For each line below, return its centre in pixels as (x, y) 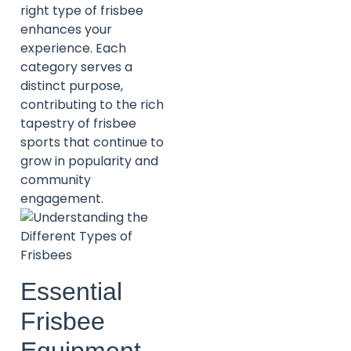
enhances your (66, 30)
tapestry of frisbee (78, 124)
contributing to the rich (92, 105)
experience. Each (73, 49)
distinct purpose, (72, 86)
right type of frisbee (82, 11)
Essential (71, 291)
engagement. (62, 199)
